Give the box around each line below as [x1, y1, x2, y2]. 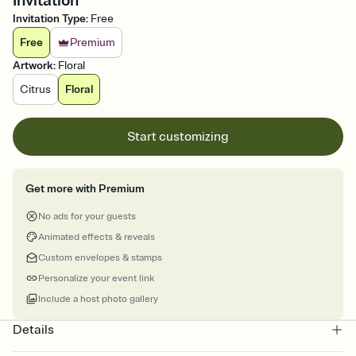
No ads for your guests [38, 211, 136, 223]
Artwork [13, 59, 53, 73]
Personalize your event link [38, 273, 154, 285]
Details [13, 322, 54, 339]
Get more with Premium [25, 182, 145, 196]
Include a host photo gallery [38, 293, 158, 306]
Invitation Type [13, 12, 86, 26]
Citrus [20, 83, 51, 97]
